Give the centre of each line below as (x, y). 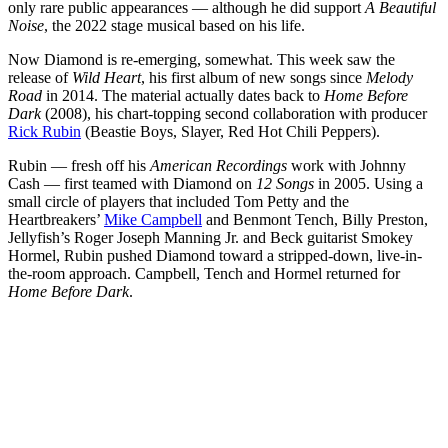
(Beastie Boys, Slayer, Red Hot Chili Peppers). (230, 132)
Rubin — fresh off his (79, 166)
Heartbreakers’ (56, 220)
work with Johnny (346, 166)
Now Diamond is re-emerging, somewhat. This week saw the (201, 60)
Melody (389, 78)
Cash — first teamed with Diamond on (132, 184)
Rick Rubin (44, 132)
